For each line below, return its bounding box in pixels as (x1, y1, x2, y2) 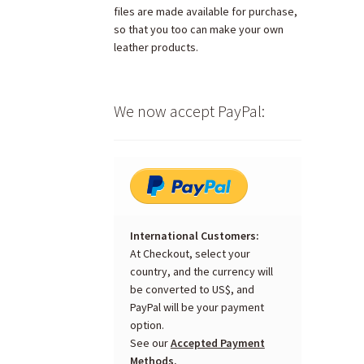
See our (129, 336, 171, 351)
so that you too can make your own (114, 21, 284, 37)
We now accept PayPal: (114, 100, 266, 121)
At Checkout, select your (129, 246, 250, 262)
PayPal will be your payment (129, 300, 264, 315)
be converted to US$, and (129, 282, 254, 297)
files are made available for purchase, (114, 3, 298, 19)
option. (129, 318, 164, 333)
